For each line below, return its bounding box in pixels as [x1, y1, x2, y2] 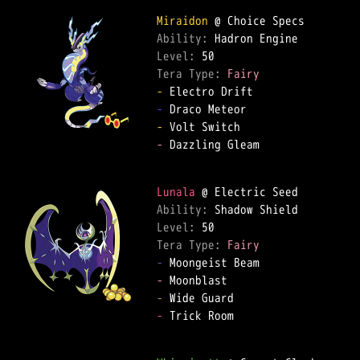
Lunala [157, 183, 195, 200]
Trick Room [163, 307, 247, 324]
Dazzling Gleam [163, 136, 272, 153]
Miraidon [157, 12, 208, 29]
